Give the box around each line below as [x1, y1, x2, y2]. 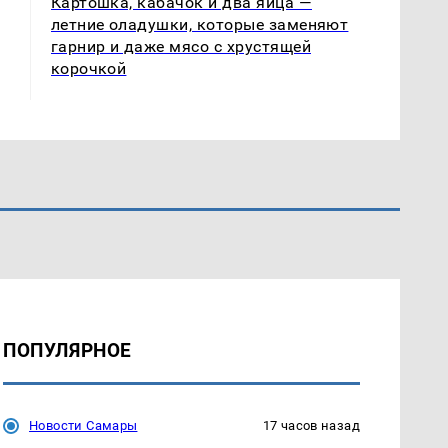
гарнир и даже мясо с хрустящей [50, 36, 311, 56]
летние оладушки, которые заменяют [50, 14, 349, 34]
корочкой [50, 58, 127, 78]
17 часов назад [262, 417, 360, 433]
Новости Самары [29, 417, 138, 433]
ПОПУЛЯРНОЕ [3, 338, 132, 362]
